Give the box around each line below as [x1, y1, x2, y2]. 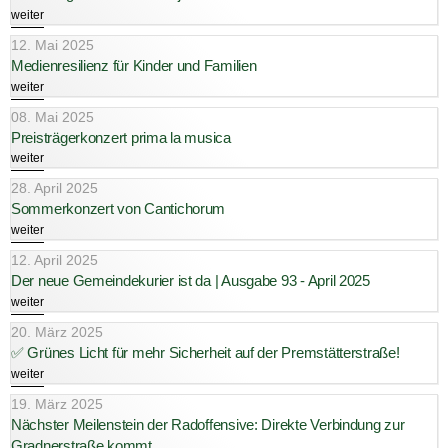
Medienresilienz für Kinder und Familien [11, 56, 257, 74]
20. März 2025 [11, 323, 103, 340]
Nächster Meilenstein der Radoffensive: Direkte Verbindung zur [11, 415, 405, 433]
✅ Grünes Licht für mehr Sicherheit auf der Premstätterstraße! [11, 343, 400, 361]
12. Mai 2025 [11, 36, 94, 53]
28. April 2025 [11, 180, 98, 197]
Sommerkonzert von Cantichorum [11, 200, 226, 218]
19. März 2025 [11, 395, 103, 412]
